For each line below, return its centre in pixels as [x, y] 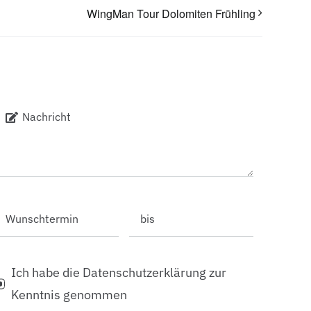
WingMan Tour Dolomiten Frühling [171, 14]
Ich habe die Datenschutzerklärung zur [119, 272]
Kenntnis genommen [69, 294]
